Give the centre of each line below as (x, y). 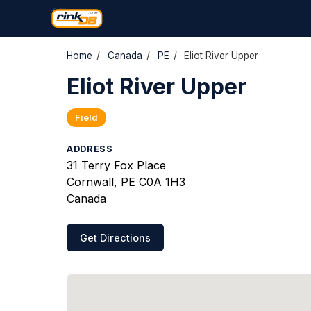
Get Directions (116, 237)
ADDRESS (90, 149)
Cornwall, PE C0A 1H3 (126, 182)
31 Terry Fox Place (116, 165)
